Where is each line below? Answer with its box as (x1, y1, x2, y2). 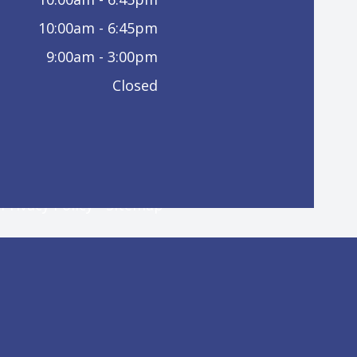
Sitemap (105, 195, 163, 215)
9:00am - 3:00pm (45, 47, 158, 67)
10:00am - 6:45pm (37, 18, 158, 38)
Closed (112, 76, 158, 96)
